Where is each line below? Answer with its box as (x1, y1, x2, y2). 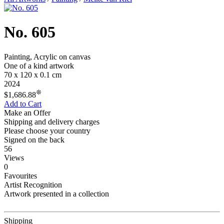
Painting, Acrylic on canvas (4, 52, 90, 61)
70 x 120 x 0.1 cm (4, 70, 61, 79)
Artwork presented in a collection (4, 189, 109, 198)
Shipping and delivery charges (4, 117, 99, 126)
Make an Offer (4, 108, 50, 117)
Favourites (4, 171, 37, 180)
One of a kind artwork (4, 61, 74, 70)
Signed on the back (4, 135, 64, 144)
